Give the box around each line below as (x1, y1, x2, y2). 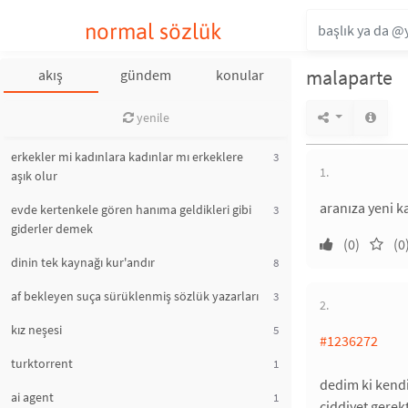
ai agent (11, 389, 54, 405)
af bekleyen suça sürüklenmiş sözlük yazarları (11, 288, 259, 304)
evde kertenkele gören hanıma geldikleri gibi (11, 201, 251, 218)
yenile (133, 109, 169, 126)
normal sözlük (84, 19, 222, 44)
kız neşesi (11, 321, 62, 338)
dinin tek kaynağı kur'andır (11, 254, 155, 270)
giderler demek (11, 220, 93, 237)
